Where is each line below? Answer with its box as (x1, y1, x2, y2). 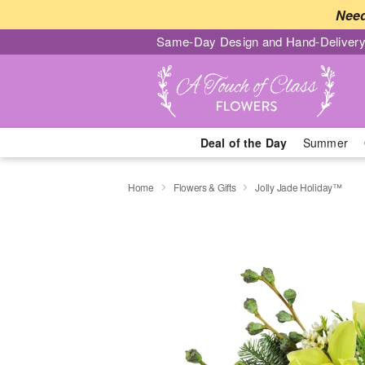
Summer (303, 134, 348, 151)
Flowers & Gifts (173, 179, 236, 194)
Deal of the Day (200, 134, 287, 151)
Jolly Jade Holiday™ (255, 179, 342, 194)
